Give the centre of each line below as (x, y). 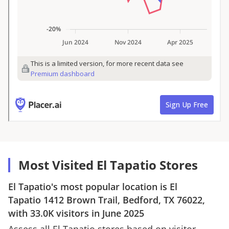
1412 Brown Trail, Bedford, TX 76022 (123, 200)
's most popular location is (110, 186)
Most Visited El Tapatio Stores (108, 165)
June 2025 (123, 213)
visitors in (78, 213)
